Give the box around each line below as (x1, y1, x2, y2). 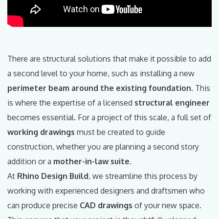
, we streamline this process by (88, 171, 197, 181)
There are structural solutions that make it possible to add (7, 54, 211, 64)
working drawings (7, 127, 75, 137)
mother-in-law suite (53, 156, 130, 167)
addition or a (7, 156, 53, 167)
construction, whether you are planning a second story (7, 142, 199, 152)
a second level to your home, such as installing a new (7, 68, 195, 79)
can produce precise (7, 200, 80, 211)
